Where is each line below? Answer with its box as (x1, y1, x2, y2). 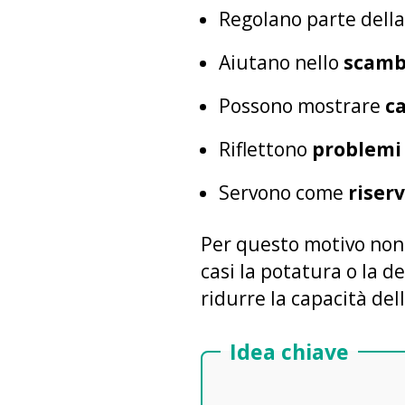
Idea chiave (230, 336, 349, 366)
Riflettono (219, 137, 312, 162)
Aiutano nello (219, 50, 344, 75)
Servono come (219, 180, 348, 205)
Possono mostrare (219, 93, 385, 118)
